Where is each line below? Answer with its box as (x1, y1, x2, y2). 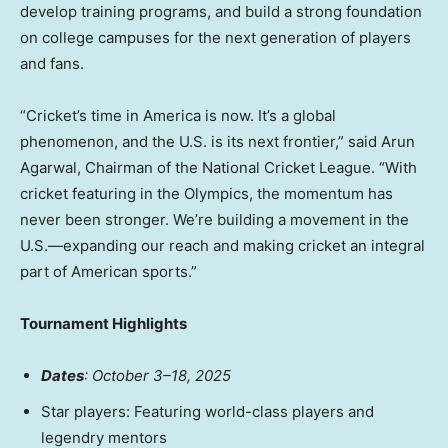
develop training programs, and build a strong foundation (20, 2, 422, 22)
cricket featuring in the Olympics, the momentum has (20, 184, 393, 204)
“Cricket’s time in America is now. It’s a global (20, 106, 336, 126)
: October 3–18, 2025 (84, 366, 231, 386)
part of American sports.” (20, 262, 197, 282)
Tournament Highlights (20, 314, 187, 334)
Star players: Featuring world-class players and (41, 402, 374, 422)
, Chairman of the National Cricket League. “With (77, 158, 417, 178)
